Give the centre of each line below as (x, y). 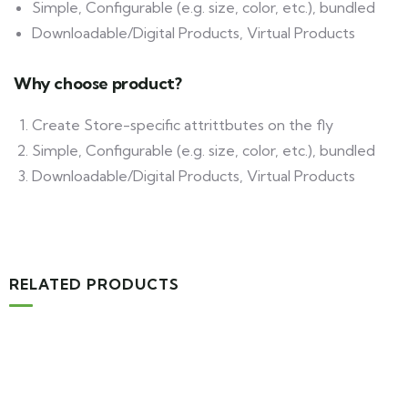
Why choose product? (98, 83)
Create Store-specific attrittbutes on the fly (183, 125)
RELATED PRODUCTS (94, 284)
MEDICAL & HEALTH (156, 367)
